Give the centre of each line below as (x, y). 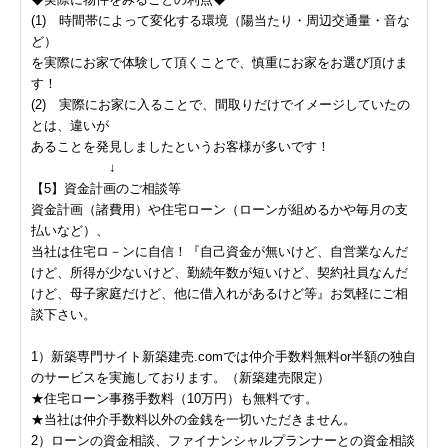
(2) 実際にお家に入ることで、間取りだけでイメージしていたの (220, 104)
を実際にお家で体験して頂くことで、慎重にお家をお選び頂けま (219, 62)
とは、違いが (70, 125)
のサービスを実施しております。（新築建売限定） (180, 377)
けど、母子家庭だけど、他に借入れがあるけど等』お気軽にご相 (219, 293)
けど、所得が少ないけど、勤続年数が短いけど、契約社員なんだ (219, 272)
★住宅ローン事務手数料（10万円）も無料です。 (174, 398)
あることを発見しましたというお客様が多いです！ (180, 146)
